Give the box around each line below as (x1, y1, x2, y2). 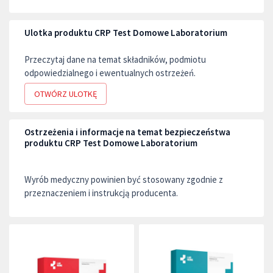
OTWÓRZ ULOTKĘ (34, 88, 97, 99)
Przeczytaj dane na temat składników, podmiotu (24, 53, 206, 65)
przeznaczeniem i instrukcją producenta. (24, 186, 178, 199)
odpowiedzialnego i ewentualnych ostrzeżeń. (24, 66, 196, 79)
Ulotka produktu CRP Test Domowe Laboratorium (24, 26, 227, 38)
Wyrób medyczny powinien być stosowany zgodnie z (24, 173, 223, 185)
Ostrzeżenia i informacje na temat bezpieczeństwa (24, 126, 230, 138)
